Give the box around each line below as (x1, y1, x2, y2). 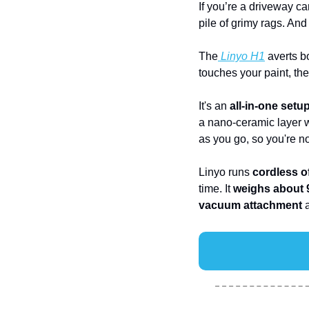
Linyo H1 (218, 50, 265, 62)
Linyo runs (199, 166, 252, 178)
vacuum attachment (199, 199, 302, 211)
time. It (199, 182, 233, 195)
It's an (199, 99, 230, 112)
